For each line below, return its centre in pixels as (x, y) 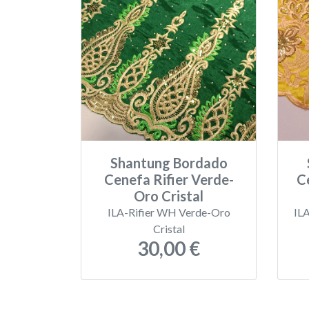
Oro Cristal (169, 196)
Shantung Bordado (169, 163)
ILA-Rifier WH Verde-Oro (169, 212)
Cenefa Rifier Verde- (169, 179)
